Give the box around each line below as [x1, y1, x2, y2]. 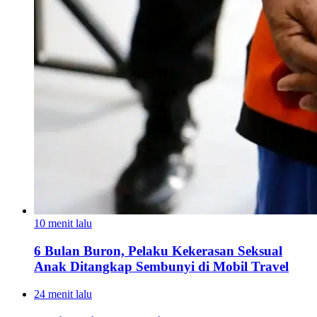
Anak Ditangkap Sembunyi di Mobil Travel [34, 259, 289, 275]
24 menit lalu [34, 287, 92, 300]
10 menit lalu [34, 217, 92, 230]
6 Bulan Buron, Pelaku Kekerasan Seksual [34, 243, 282, 259]
